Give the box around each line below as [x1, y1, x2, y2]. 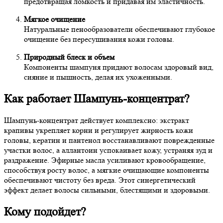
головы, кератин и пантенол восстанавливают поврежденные [4, 135, 215, 145]
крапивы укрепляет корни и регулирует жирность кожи [4, 125, 193, 135]
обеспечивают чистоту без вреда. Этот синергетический [4, 175, 196, 185]
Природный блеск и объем [24, 52, 114, 62]
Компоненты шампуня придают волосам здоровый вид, [24, 62, 214, 72]
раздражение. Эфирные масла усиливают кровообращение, [4, 155, 206, 165]
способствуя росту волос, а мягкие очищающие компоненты [4, 165, 209, 175]
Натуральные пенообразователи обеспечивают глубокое [24, 24, 215, 34]
